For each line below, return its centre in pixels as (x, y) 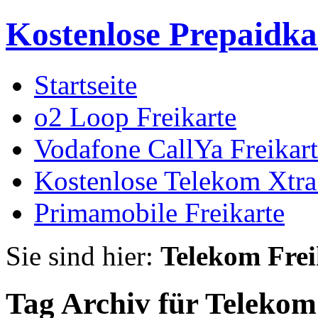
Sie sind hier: (83, 256)
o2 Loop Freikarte (135, 116)
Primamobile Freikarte (159, 212)
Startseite (86, 84)
